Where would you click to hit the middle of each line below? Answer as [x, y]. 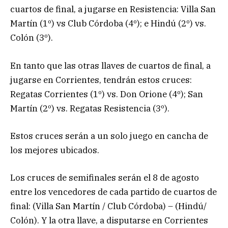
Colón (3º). [32, 38]
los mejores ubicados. [55, 150]
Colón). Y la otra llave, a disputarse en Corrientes [109, 220]
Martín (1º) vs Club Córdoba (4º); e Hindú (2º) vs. [108, 24]
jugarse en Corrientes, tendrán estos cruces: [101, 80]
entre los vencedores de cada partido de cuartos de [113, 192]
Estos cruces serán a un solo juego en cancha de [109, 136]
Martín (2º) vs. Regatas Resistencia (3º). [90, 108]
